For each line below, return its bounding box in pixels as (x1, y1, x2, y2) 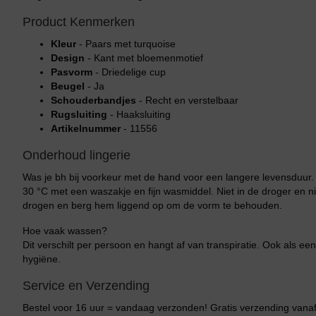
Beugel (51, 80, 85, 92)
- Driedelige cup (92, 66, 166, 78)
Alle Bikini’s (7, 262, 56, 274)
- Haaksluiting (107, 109, 171, 120)
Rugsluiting (51, 109, 107, 120)
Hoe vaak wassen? (23, 225, 107, 236)
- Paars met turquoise (76, 38, 176, 49)
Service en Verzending (23, 279, 150, 293)
